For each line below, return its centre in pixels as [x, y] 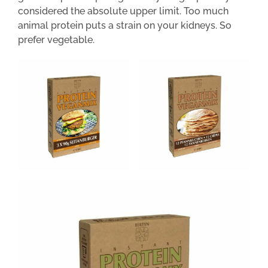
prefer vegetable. [56, 40]
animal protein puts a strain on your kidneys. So [125, 26]
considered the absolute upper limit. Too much [123, 11]
